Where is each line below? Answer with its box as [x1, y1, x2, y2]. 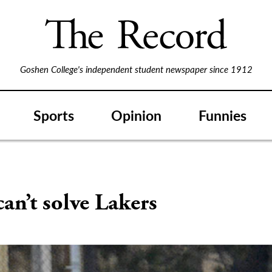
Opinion [111, 104, 161, 125]
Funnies [199, 104, 246, 125]
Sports [33, 104, 74, 125]
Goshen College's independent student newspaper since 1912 [19, 63, 253, 75]
